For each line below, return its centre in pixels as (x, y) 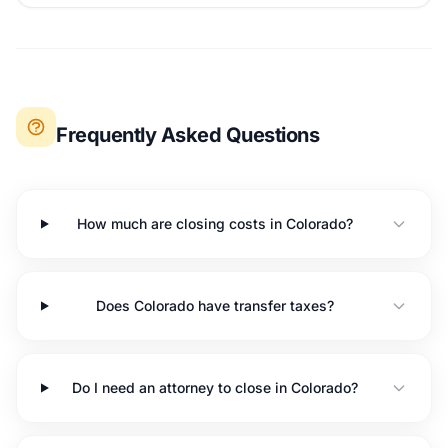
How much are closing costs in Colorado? (215, 223)
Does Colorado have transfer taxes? (215, 305)
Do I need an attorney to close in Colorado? (215, 387)
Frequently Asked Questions (187, 135)
